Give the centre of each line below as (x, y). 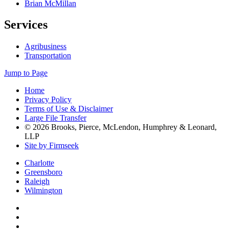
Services (26, 25)
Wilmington (43, 191)
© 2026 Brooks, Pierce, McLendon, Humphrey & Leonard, (121, 127)
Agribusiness (45, 47)
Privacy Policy (48, 100)
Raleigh (37, 181)
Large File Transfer (55, 118)
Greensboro (43, 172)
